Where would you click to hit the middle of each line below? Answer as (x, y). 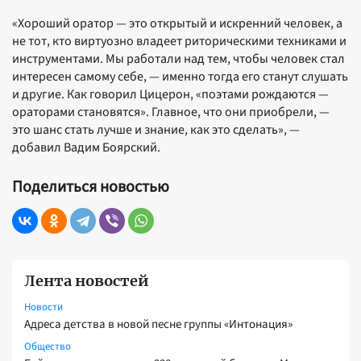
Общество (48, 346)
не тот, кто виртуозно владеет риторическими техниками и (179, 41)
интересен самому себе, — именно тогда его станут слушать (180, 77)
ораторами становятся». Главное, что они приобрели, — (171, 112)
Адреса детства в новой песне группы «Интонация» (158, 324)
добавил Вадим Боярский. (86, 147)
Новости (44, 307)
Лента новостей (87, 281)
